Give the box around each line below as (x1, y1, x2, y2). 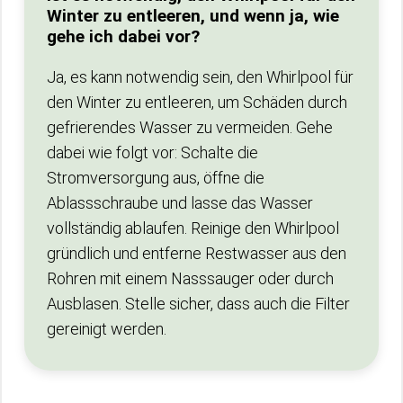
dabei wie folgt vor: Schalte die (47, 143, 258, 162)
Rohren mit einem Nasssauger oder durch (47, 269, 334, 288)
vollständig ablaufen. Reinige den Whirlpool (47, 219, 339, 237)
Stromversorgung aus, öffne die (47, 168, 264, 187)
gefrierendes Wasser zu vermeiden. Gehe (47, 118, 333, 137)
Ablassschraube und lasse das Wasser (47, 193, 313, 212)
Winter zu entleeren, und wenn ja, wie (47, 5, 339, 26)
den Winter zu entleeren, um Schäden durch (47, 93, 347, 112)
